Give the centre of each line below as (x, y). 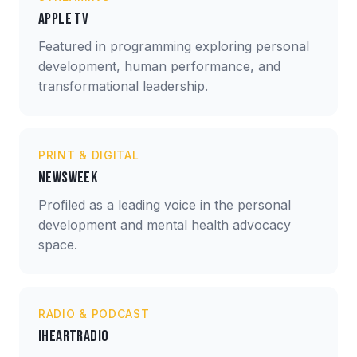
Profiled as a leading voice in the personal (165, 204)
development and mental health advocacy (165, 224)
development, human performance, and (159, 66)
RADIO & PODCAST (94, 313)
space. (58, 244)
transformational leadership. (123, 86)
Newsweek (68, 177)
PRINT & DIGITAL (89, 155)
